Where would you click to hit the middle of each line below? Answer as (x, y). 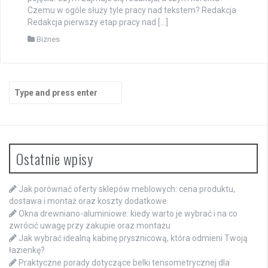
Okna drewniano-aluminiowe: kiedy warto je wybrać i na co (128, 213)
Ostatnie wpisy (54, 158)
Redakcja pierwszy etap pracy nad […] (98, 22)
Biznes (48, 39)
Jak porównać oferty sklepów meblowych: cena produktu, (127, 189)
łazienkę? (27, 250)
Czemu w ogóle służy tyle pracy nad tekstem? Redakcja (132, 10)
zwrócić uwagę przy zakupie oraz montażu (90, 225)
